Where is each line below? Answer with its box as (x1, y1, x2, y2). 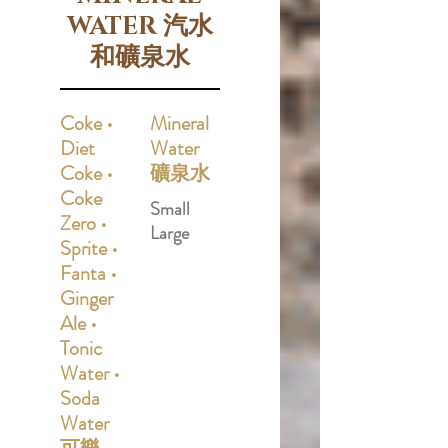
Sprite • (60, 234, 118, 263)
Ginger (60, 284, 113, 313)
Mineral (150, 109, 209, 138)
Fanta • (60, 259, 117, 288)
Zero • (60, 209, 107, 238)
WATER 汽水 (67, 10, 213, 43)
